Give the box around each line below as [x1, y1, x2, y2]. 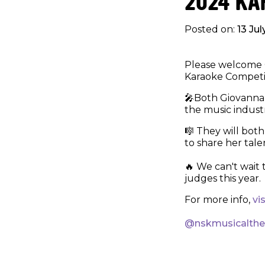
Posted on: [185, 24, 237, 35]
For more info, [185, 194, 253, 206]
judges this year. [185, 173, 261, 185]
